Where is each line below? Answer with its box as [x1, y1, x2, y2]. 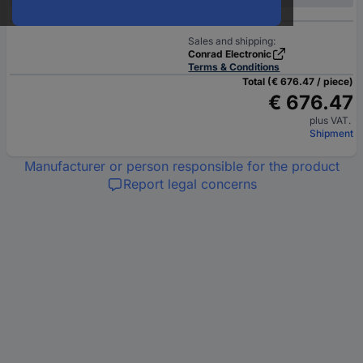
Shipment [310, 127, 353, 139]
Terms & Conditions [188, 61, 280, 73]
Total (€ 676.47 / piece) [242, 75, 353, 88]
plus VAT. [310, 114, 353, 126]
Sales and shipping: [188, 35, 276, 47]
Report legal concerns [122, 176, 257, 192]
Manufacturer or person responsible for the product [23, 158, 340, 174]
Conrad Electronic [188, 48, 272, 60]
